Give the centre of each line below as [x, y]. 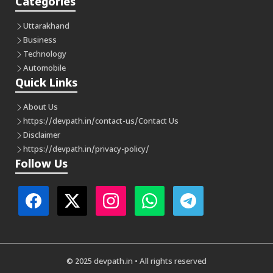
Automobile [44, 68]
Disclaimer [42, 135]
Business [40, 40]
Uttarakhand [46, 26]
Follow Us [41, 165]
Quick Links [46, 83]
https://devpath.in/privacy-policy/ [86, 149]
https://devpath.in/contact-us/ [81, 121]
